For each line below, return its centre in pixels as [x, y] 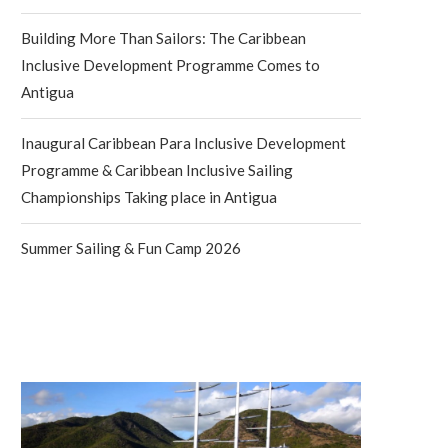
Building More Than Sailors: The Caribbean [163, 38]
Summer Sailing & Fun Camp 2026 [131, 248]
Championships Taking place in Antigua [149, 197]
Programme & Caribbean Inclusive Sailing [157, 170]
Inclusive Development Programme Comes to [170, 65]
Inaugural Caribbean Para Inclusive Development [183, 143]
